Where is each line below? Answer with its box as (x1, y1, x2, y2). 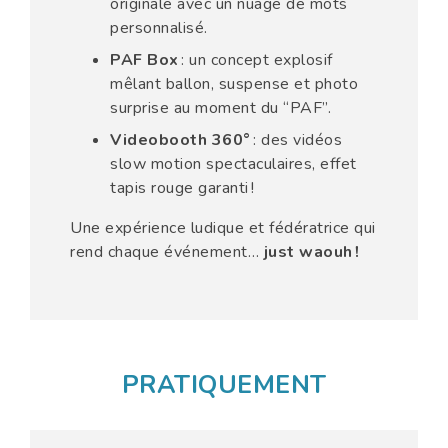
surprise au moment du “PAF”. (110, 96, 331, 119)
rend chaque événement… (70, 240, 264, 263)
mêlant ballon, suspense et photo (110, 72, 358, 95)
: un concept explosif (178, 48, 333, 71)
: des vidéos (250, 128, 342, 151)
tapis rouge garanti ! (110, 176, 255, 199)
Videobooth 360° (110, 128, 251, 151)
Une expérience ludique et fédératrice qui (70, 216, 376, 239)
